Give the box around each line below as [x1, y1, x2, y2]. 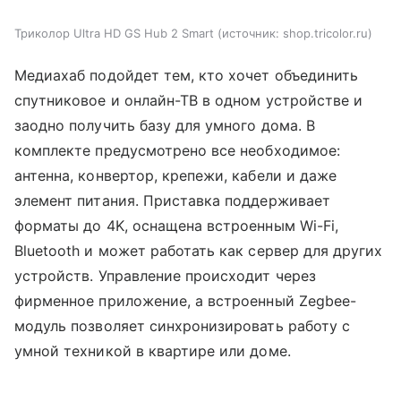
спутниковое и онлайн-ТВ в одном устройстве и [14, 90, 363, 109]
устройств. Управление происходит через [14, 266, 316, 285]
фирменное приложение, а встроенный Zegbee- [14, 291, 357, 310]
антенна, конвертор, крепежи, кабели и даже [14, 166, 337, 184]
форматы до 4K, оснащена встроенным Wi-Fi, [14, 216, 338, 235]
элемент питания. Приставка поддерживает [14, 191, 330, 209]
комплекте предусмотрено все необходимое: [14, 141, 340, 159]
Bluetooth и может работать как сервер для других [14, 241, 383, 260]
